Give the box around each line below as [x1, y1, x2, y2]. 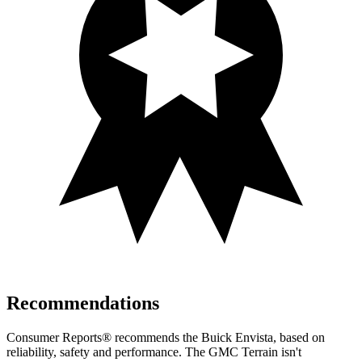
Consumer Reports [6, 330, 102, 344]
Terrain [242, 345, 278, 359]
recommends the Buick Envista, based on [112, 330, 325, 344]
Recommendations [6, 293, 159, 314]
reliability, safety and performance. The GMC [6, 345, 242, 359]
